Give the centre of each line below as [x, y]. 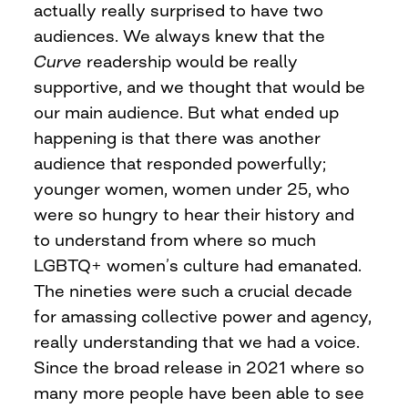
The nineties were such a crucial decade [194, 290]
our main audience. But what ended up [187, 112]
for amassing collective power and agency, [203, 316]
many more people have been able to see [199, 392]
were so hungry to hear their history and [194, 214]
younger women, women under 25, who [192, 188]
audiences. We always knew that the [180, 35]
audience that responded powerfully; [180, 163]
